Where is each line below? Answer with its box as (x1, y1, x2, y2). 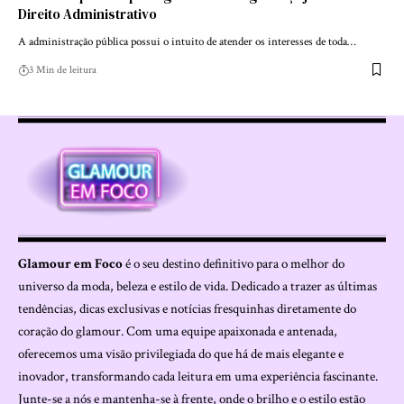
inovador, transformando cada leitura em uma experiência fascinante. (18, 368, 378, 386)
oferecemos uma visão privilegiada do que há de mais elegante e (18, 345, 344, 363)
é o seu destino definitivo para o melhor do (123, 255, 344, 273)
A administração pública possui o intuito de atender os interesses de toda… (18, 33, 356, 50)
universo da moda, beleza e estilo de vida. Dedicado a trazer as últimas (18, 278, 377, 296)
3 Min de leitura (29, 62, 96, 77)
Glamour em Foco (18, 255, 123, 273)
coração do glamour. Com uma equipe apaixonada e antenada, (18, 323, 337, 341)
